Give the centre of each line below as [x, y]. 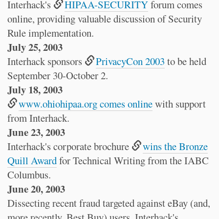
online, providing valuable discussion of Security [105, 19]
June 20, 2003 [36, 189]
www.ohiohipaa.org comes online [86, 104]
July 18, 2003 [35, 89]
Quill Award [32, 160]
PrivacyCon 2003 [131, 61]
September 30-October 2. [58, 75]
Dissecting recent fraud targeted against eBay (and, [109, 203]
